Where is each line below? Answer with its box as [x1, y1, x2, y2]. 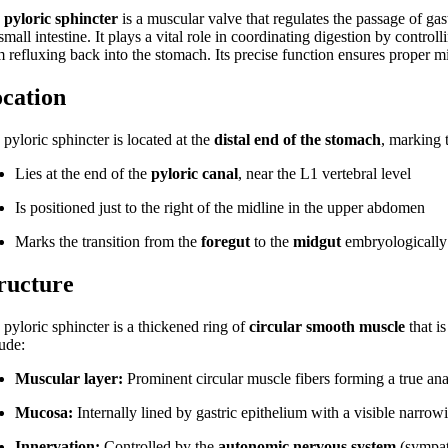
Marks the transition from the [15, 232, 202, 250]
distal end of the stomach [214, 130, 382, 148]
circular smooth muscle [249, 317, 406, 335]
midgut [293, 232, 342, 250]
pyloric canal [151, 164, 239, 182]
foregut [201, 232, 251, 250]
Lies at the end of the [15, 164, 152, 182]
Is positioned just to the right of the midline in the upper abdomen [15, 198, 426, 216]
